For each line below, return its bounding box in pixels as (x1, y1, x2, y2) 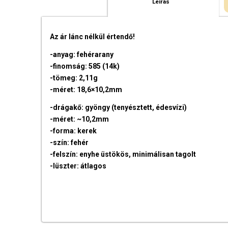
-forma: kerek (50, 127, 97, 135)
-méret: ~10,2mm (50, 115, 109, 124)
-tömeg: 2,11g (50, 74, 98, 82)
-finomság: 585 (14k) (50, 62, 120, 71)
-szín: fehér (50, 138, 89, 147)
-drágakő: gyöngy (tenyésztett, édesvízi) (50, 103, 187, 112)
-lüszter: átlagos (50, 162, 107, 170)
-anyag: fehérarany (50, 50, 114, 59)
